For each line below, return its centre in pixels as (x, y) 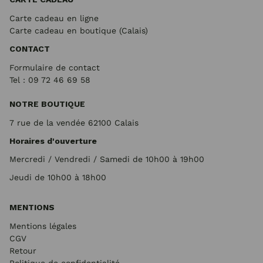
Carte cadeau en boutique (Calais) (79, 31)
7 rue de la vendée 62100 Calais (74, 123)
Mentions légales (43, 226)
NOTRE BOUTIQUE (47, 104)
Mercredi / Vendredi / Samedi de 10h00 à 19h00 (107, 159)
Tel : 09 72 (30, 80)
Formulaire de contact (55, 68)
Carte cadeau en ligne (54, 18)
